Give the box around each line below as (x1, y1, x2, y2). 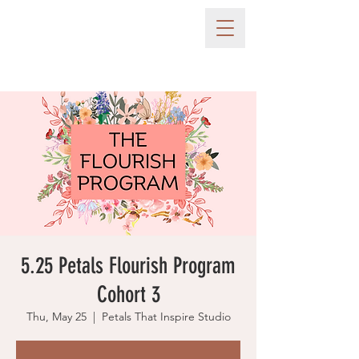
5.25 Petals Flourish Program (21, 252, 236, 279)
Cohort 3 (96, 281, 160, 308)
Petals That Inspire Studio (101, 309, 231, 324)
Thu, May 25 (26, 309, 87, 324)
